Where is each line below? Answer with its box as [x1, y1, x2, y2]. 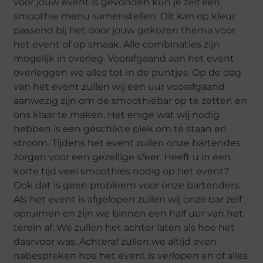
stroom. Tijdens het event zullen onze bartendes [14, 137, 241, 149]
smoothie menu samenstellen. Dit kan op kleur [14, 11, 236, 22]
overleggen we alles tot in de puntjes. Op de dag [14, 67, 242, 79]
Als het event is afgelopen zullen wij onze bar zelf [14, 194, 242, 205]
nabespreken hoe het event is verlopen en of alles [14, 250, 248, 262]
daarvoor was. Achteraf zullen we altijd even [14, 236, 217, 248]
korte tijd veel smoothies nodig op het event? [14, 166, 230, 177]
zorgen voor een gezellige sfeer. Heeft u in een [14, 151, 231, 163]
